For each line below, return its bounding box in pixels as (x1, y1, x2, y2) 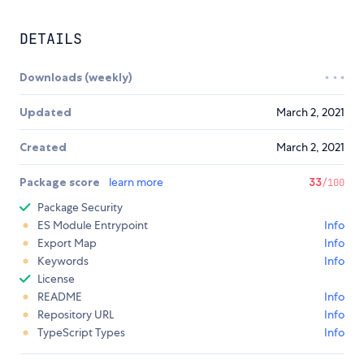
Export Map (37, 236, 97, 251)
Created (19, 140, 67, 155)
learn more (109, 175, 163, 190)
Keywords (37, 253, 89, 269)
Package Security (37, 200, 123, 215)
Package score (19, 175, 102, 190)
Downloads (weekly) (19, 70, 132, 85)
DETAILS (19, 29, 82, 49)
